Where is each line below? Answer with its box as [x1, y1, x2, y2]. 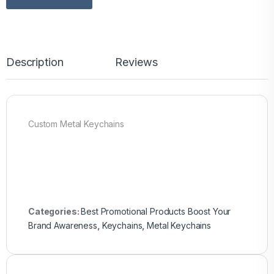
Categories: [28, 206, 81, 217]
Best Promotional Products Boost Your [81, 206, 231, 217]
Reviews [115, 55, 158, 68]
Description [6, 55, 64, 68]
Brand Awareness [28, 220, 97, 231]
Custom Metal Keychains [28, 118, 124, 129]
